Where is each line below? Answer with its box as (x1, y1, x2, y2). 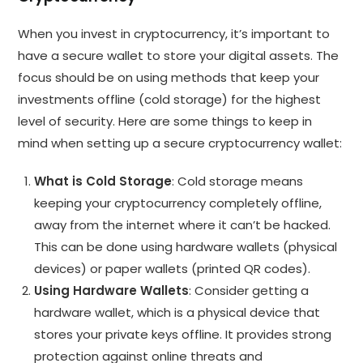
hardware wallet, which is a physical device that (34, 303, 321, 321)
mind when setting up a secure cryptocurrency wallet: (18, 134, 343, 152)
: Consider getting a (189, 281, 310, 299)
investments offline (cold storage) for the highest (18, 90, 322, 108)
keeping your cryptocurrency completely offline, (34, 194, 322, 211)
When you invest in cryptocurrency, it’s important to (18, 24, 331, 42)
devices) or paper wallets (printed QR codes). (34, 259, 311, 277)
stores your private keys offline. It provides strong (34, 325, 332, 343)
